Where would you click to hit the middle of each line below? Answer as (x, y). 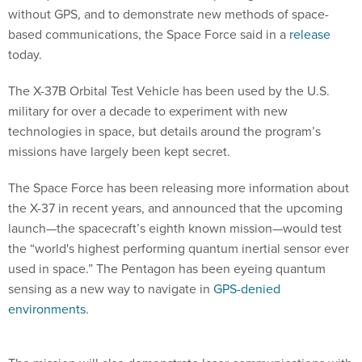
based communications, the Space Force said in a (149, 34)
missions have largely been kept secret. (121, 151)
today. (28, 54)
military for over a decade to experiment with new (148, 111)
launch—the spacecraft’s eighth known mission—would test (175, 228)
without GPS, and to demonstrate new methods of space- (168, 14)
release (310, 34)
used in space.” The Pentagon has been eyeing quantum (167, 268)
